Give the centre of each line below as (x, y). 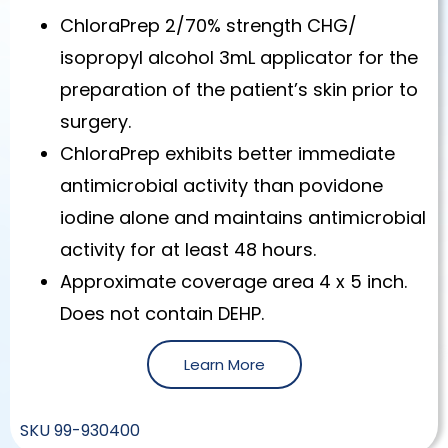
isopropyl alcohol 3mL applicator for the (239, 58)
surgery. (95, 122)
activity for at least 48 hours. (188, 250)
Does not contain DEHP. (162, 314)
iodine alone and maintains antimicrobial (243, 218)
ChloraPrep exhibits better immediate (227, 154)
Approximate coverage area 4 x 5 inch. (233, 282)
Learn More (224, 365)
